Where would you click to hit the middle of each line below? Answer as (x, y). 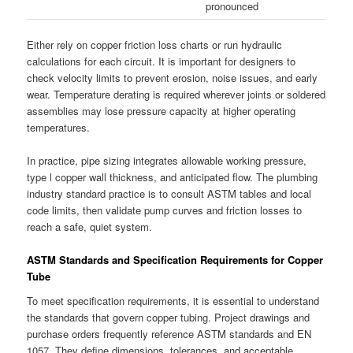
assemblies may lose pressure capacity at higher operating (162, 110)
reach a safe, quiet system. (90, 226)
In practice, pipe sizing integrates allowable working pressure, (167, 160)
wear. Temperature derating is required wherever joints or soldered (176, 94)
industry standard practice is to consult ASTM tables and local (169, 193)
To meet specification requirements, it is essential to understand (173, 301)
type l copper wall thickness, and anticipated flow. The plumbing (173, 176)
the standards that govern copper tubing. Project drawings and (169, 318)
